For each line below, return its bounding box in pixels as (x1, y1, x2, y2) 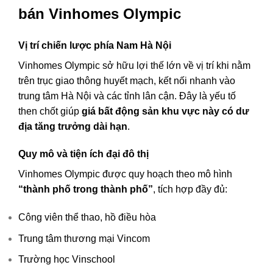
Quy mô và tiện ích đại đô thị (18, 149, 149, 160)
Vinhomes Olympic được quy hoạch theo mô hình (18, 169, 232, 180)
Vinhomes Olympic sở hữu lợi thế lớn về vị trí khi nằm (18, 60, 250, 71)
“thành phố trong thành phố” (18, 184, 153, 195)
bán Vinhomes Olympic (18, 5, 181, 22)
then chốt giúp (18, 105, 82, 116)
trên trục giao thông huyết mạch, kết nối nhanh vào (18, 75, 235, 86)
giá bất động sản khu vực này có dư (82, 105, 249, 116)
